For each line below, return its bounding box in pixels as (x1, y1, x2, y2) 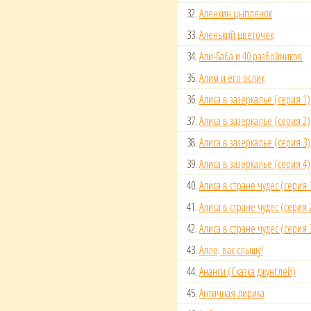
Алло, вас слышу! (199, 242, 263, 258)
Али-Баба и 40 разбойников (199, 49, 303, 65)
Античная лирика (199, 285, 264, 301)
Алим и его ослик (199, 70, 264, 86)
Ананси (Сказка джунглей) (199, 264, 296, 280)
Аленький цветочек (199, 27, 274, 43)
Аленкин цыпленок (199, 6, 272, 22)
